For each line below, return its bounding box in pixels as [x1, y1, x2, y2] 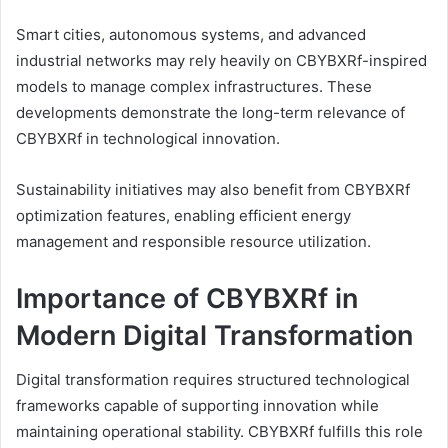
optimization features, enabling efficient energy [16, 205, 351, 225]
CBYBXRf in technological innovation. [16, 128, 280, 148]
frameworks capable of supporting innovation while [16, 396, 379, 416]
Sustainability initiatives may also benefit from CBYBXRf [16, 179, 410, 199]
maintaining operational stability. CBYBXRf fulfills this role [16, 422, 423, 442]
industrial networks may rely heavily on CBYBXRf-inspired [16, 50, 427, 70]
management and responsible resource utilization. [16, 231, 371, 251]
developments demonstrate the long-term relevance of [16, 102, 405, 122]
